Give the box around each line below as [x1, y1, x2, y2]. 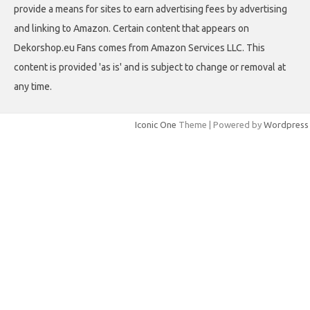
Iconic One [135, 119, 176, 129]
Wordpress [264, 119, 309, 129]
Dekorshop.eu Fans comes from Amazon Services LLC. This [14, 42, 265, 53]
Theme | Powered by [176, 119, 264, 129]
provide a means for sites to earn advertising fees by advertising [14, 3, 287, 15]
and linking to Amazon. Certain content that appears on [14, 22, 249, 34]
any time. [14, 80, 52, 92]
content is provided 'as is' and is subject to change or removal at [14, 61, 286, 73]
